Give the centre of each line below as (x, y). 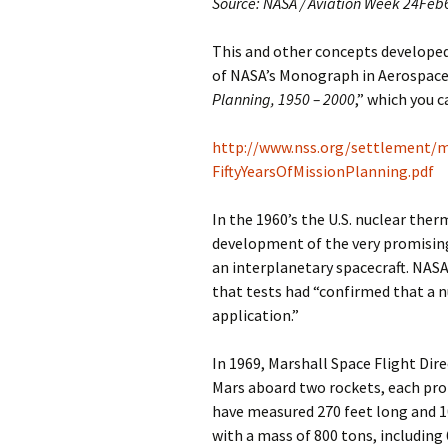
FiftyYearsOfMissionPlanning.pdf (323, 171)
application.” (255, 315)
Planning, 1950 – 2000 (283, 99)
